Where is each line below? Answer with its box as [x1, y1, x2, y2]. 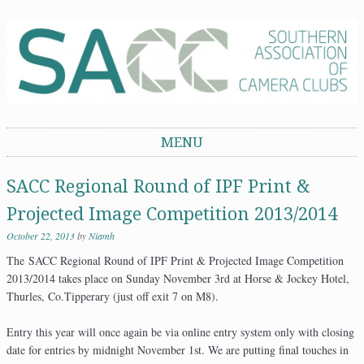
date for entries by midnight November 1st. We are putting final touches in [6, 342, 349, 358]
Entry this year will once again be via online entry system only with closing [6, 324, 354, 340]
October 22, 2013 [6, 229, 75, 243]
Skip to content [6, 157, 76, 173]
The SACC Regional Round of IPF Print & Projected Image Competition [6, 253, 344, 269]
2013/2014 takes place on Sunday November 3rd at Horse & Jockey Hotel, [6, 271, 349, 287]
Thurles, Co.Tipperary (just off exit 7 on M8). [6, 288, 219, 305]
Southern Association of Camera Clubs [27, 6, 350, 26]
